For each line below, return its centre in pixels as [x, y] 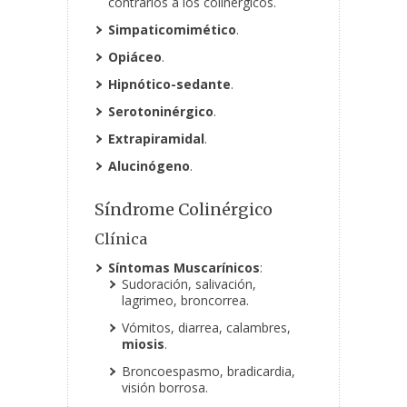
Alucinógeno [149, 166]
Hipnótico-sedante [169, 84]
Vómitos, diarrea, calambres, [206, 328]
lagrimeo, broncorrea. [185, 301]
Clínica [121, 239]
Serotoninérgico [161, 112]
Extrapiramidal [156, 139]
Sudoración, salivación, [189, 284]
